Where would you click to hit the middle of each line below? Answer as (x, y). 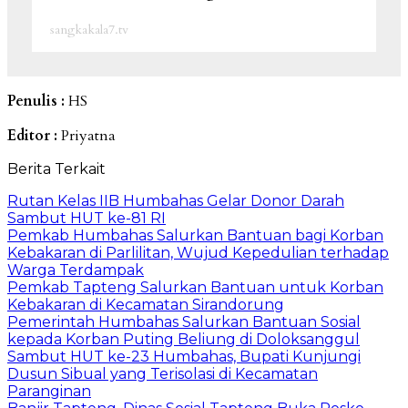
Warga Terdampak (76, 270)
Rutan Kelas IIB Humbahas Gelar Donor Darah (176, 200)
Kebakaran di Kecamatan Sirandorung (146, 304)
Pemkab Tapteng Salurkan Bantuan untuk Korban (195, 287)
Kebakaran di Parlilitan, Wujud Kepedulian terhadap (198, 252)
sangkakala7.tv (89, 29)
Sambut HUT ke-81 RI (87, 218)
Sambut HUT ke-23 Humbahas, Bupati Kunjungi (184, 356)
